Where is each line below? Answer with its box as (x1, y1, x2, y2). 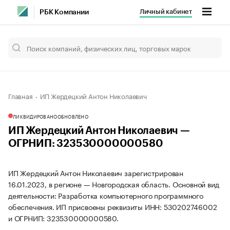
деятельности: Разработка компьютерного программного (8, 189, 203, 201)
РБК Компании (40, 9, 89, 16)
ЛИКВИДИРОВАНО (13, 112, 57, 120)
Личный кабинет (139, 8, 192, 15)
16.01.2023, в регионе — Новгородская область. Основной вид (8, 178, 219, 189)
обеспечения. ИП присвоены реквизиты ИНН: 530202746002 (8, 201, 217, 212)
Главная (8, 90, 33, 101)
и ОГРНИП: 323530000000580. (8, 212, 119, 223)
